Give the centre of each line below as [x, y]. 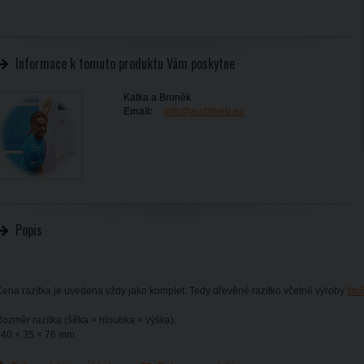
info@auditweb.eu [204, 111]
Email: [138, 111]
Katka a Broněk [157, 97]
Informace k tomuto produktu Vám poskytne [125, 63]
